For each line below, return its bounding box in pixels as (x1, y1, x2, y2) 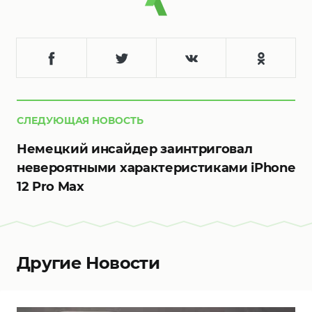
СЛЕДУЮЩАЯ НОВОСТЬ (17, 114, 143, 127)
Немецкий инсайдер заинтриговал (17, 141, 253, 157)
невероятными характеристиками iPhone (17, 160, 295, 176)
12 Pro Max (17, 179, 84, 195)
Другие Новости (17, 253, 160, 274)
